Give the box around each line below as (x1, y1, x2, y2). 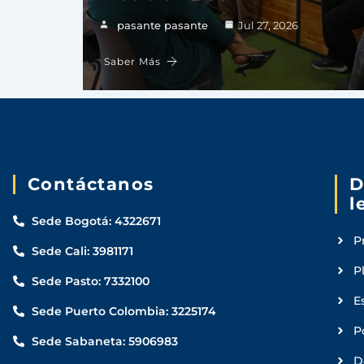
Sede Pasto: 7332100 (31, 274, 149, 288)
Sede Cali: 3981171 (31, 244, 133, 258)
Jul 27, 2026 (238, 18, 298, 32)
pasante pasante (117, 18, 208, 32)
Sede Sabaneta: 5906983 (31, 334, 178, 348)
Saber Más (104, 54, 161, 67)
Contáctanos (28, 173, 154, 194)
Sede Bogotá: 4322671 (31, 214, 161, 227)
